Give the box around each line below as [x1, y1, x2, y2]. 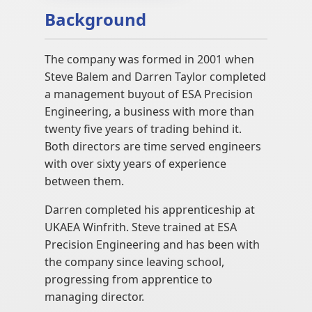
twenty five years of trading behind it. [45, 120, 242, 136]
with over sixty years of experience [45, 155, 226, 171]
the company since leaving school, [45, 253, 224, 270]
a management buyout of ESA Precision [45, 86, 253, 102]
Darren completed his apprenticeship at [45, 201, 255, 217]
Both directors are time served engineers [45, 138, 261, 154]
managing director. [45, 288, 144, 304]
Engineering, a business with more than [45, 103, 254, 119]
